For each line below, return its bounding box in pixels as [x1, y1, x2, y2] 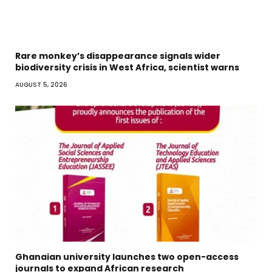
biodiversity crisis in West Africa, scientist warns [15, 61, 239, 74]
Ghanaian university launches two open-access [15, 251, 239, 263]
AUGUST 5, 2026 [15, 80, 67, 90]
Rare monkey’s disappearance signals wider [15, 50, 220, 63]
